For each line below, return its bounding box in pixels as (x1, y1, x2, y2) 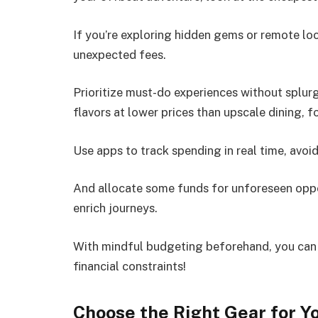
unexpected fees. (73, 47, 166, 62)
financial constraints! (73, 258, 186, 273)
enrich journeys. (73, 201, 158, 216)
